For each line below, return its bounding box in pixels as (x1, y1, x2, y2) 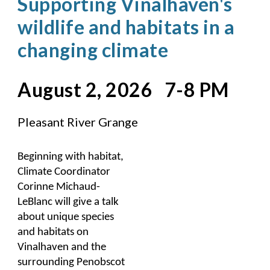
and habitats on (17, 226, 89, 238)
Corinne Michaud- (17, 181, 101, 193)
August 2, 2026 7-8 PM (17, 77, 229, 101)
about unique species (17, 211, 115, 223)
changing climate (17, 37, 169, 61)
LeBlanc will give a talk (17, 196, 119, 208)
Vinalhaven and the (17, 241, 107, 253)
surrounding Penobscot (17, 256, 125, 268)
